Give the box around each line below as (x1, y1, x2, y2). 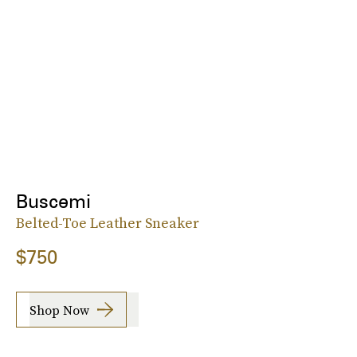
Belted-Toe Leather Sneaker (16, 213, 199, 233)
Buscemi (16, 190, 91, 214)
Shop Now (29, 300, 89, 319)
